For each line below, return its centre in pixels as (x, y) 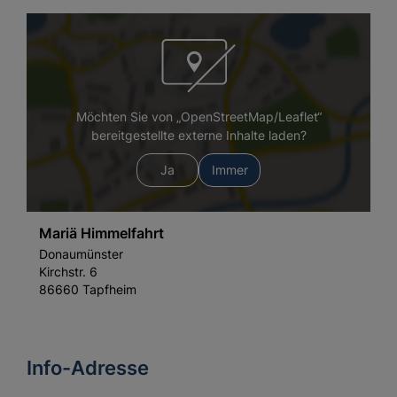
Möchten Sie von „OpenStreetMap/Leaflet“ (198, 117)
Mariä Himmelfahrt (102, 233)
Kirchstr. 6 (69, 272)
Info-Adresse (88, 367)
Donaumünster (82, 254)
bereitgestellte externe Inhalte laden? (198, 136)
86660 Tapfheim (88, 290)
